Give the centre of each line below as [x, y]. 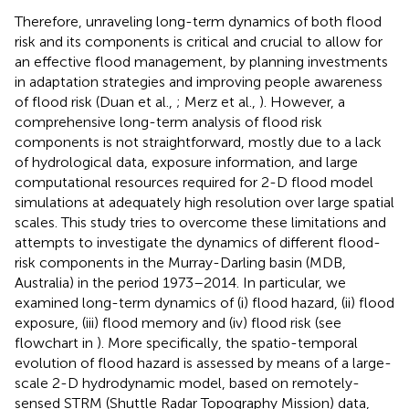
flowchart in [56, 342]
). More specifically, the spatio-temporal [227, 342]
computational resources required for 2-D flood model [194, 182]
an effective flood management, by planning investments [201, 61]
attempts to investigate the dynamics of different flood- [198, 242]
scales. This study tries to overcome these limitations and [200, 222]
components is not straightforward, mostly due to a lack [198, 142]
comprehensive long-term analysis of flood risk [168, 121]
